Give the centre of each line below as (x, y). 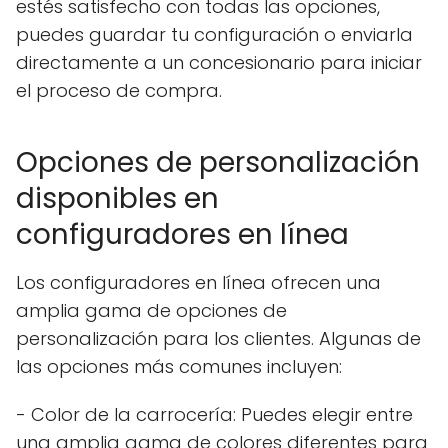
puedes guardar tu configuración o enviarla (214, 34)
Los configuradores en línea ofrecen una (198, 282)
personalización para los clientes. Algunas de (218, 338)
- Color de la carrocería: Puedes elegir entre (214, 414)
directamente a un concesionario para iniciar (219, 62)
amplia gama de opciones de (151, 310)
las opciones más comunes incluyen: (179, 366)
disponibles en (117, 198)
